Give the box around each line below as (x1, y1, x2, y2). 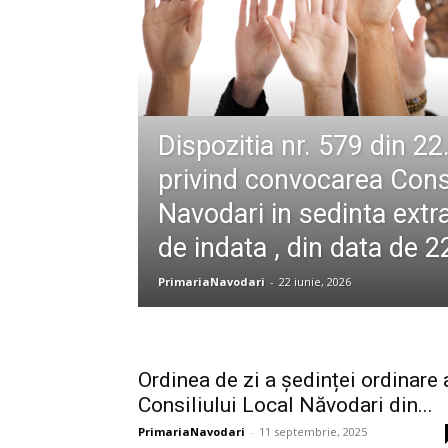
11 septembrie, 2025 (259, 424, 367, 439)
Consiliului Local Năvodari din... (138, 393, 433, 417)
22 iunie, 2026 (279, 274, 351, 289)
